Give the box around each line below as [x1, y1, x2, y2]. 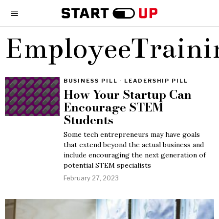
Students [64, 111, 113, 129]
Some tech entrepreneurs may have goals [64, 130, 200, 139]
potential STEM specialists [64, 161, 151, 170]
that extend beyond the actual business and [64, 140, 204, 149]
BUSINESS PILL [64, 77, 118, 84]
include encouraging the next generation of [64, 151, 206, 159]
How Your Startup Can [64, 86, 192, 104]
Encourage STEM [64, 98, 163, 116]
